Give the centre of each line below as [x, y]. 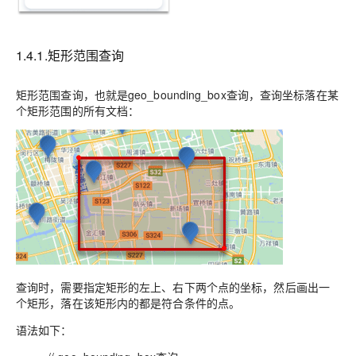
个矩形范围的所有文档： [78, 111]
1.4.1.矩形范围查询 [70, 56]
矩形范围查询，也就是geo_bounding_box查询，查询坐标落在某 [177, 95]
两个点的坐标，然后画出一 [262, 287]
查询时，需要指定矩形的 [78, 287]
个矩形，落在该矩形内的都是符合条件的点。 [128, 303]
